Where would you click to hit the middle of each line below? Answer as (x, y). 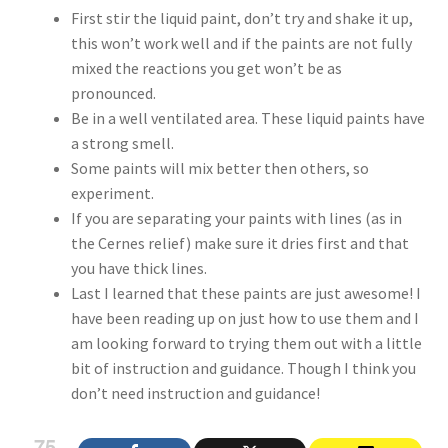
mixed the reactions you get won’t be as (206, 67)
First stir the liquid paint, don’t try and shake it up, (241, 17)
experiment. (112, 192)
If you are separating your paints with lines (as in (236, 217)
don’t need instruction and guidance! (195, 392)
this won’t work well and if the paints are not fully (241, 42)
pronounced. (113, 92)
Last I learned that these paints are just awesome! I (245, 292)
